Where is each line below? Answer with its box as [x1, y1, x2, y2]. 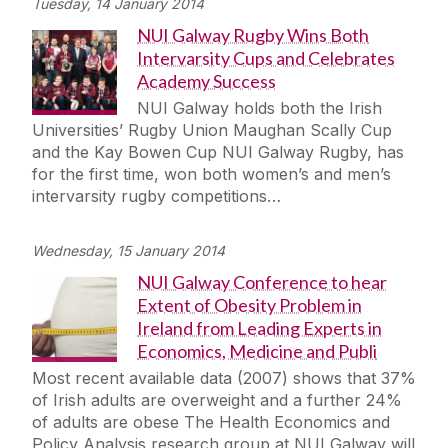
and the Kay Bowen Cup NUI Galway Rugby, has [32, 142, 404, 163]
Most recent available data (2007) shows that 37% [32, 368, 416, 389]
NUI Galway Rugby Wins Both [137, 24, 369, 47]
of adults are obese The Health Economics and [32, 412, 390, 433]
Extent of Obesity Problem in [137, 294, 362, 317]
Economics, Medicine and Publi [137, 340, 377, 363]
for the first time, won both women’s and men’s [32, 164, 391, 185]
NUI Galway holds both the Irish [137, 98, 382, 119]
